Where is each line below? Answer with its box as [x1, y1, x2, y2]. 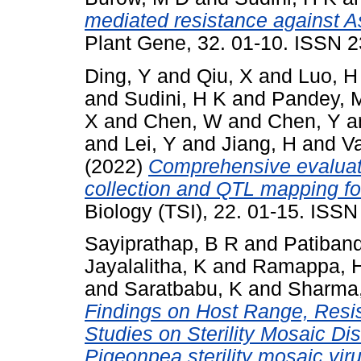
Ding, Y [85, 64, 151, 87]
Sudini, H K [124, 87, 226, 110]
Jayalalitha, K [85, 255, 207, 278]
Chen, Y [268, 110, 341, 132]
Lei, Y [124, 132, 176, 155]
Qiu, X [197, 64, 253, 87]
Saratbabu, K [124, 278, 243, 301]
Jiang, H [222, 132, 297, 155]
